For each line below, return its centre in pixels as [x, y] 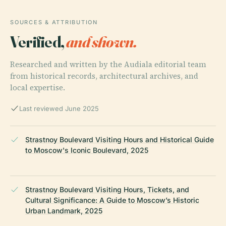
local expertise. [38, 87]
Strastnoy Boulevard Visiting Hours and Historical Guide [120, 139]
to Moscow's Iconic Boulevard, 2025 [87, 150]
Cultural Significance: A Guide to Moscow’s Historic [112, 200]
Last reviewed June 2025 [59, 108]
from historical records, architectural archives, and [104, 76]
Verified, [38, 41]
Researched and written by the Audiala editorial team [108, 64]
